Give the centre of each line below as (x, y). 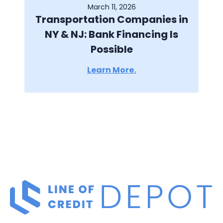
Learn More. (111, 70)
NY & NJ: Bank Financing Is (111, 35)
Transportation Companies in (111, 20)
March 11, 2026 (111, 7)
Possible (111, 50)
